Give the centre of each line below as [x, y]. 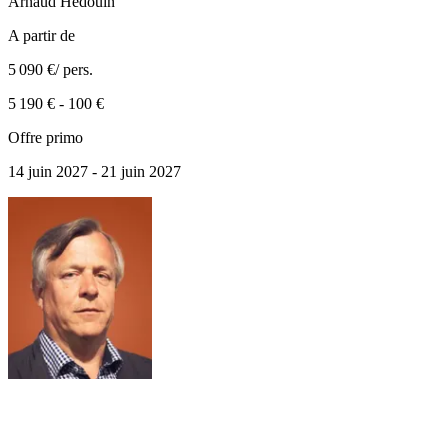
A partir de [41, 35]
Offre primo [45, 137]
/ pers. [74, 69]
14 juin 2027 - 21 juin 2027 [94, 171]
